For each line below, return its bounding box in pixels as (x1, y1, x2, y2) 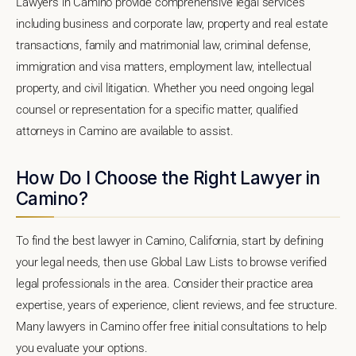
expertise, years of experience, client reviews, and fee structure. (16, 297, 338, 312)
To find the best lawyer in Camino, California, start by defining (16, 233, 323, 248)
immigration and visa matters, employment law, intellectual (16, 59, 311, 74)
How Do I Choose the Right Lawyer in (16, 166, 320, 188)
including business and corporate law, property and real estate (16, 16, 329, 31)
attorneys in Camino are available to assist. (16, 123, 234, 138)
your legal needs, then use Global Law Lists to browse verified (16, 254, 327, 269)
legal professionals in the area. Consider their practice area (16, 276, 314, 291)
